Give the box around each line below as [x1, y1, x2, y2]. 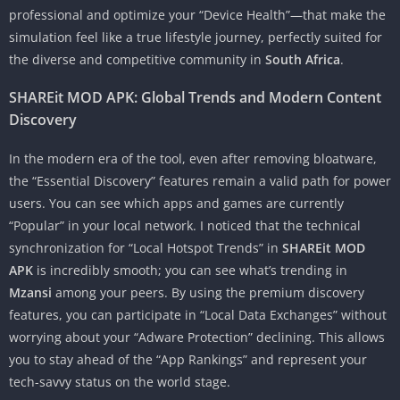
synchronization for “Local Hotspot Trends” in [9, 239, 282, 257]
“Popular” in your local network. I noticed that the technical [9, 217, 361, 235]
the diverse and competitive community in [9, 51, 265, 69]
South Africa [265, 51, 340, 69]
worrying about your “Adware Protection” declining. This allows [9, 329, 385, 346]
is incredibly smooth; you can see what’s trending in [33, 262, 347, 279]
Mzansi [9, 284, 52, 302]
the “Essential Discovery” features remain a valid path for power [9, 172, 391, 190]
